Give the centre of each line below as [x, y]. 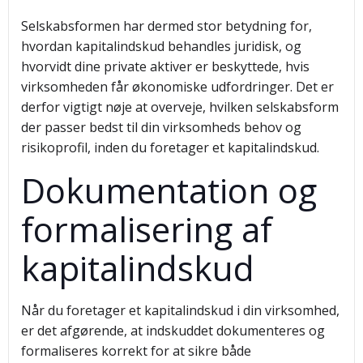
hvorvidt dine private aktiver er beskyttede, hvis [165, 66]
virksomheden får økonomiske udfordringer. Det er [177, 87]
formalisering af [147, 229]
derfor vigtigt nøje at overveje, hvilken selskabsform [180, 107]
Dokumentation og [169, 190]
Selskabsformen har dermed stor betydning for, [167, 26]
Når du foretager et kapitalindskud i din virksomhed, [180, 310]
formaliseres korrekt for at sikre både [136, 351]
